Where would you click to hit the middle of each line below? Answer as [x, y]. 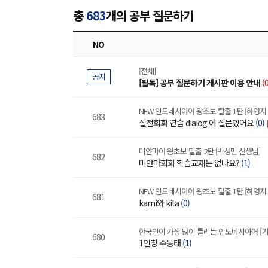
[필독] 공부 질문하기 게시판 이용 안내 [200, 83]
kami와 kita [160, 203]
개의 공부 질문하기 [150, 15]
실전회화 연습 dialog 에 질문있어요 [197, 123]
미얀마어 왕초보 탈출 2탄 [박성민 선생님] [200, 151]
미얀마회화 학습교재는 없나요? [190, 163]
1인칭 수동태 [161, 243]
